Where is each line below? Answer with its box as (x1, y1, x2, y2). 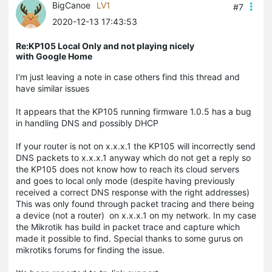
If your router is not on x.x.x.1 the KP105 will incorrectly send (16, 140, 256, 151)
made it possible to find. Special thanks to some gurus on (16, 233, 243, 243)
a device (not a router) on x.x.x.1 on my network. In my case (16, 209, 256, 220)
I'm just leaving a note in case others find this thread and (16, 71, 240, 82)
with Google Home (16, 50, 92, 61)
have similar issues (16, 83, 89, 93)
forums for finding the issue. (52, 244, 165, 255)
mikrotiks (16, 244, 52, 255)
